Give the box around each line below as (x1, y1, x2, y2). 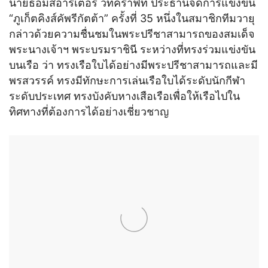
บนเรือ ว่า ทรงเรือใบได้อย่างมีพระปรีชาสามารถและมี (9, 59, 258, 72)
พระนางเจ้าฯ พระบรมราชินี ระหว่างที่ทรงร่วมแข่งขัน (9, 43, 255, 56)
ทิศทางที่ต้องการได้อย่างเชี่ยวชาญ (9, 105, 169, 118)
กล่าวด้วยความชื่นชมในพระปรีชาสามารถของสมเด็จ (9, 28, 255, 41)
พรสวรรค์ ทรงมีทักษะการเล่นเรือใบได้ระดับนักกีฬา (9, 74, 245, 87)
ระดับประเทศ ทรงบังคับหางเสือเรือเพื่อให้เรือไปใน (9, 90, 240, 103)
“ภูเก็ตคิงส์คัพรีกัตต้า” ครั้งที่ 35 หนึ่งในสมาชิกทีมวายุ (9, 12, 255, 25)
